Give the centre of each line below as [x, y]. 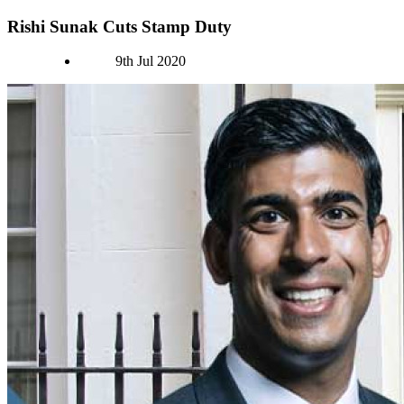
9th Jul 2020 [151, 61]
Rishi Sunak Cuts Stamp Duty [119, 26]
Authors [29, 60]
